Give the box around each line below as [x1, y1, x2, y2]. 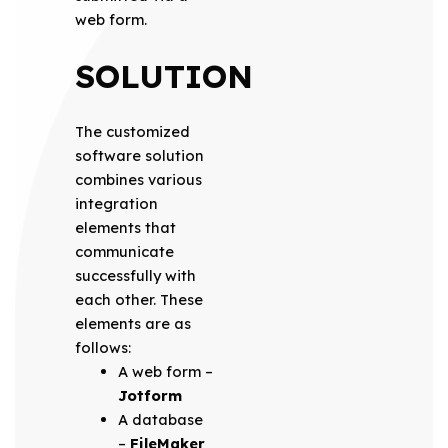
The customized [74, 121, 190, 141]
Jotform [118, 385, 183, 405]
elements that [74, 217, 176, 237]
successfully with [74, 265, 196, 285]
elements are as [74, 313, 191, 333]
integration [74, 193, 158, 213]
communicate [74, 241, 174, 261]
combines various [74, 169, 202, 189]
